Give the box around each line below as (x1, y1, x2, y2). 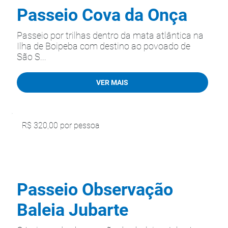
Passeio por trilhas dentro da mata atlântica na (17, 30, 204, 41)
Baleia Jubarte (17, 199, 128, 220)
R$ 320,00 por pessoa (22, 121, 99, 131)
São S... (17, 51, 46, 62)
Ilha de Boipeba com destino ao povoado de (17, 41, 190, 51)
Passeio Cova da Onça (17, 5, 187, 25)
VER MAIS (96, 78, 129, 87)
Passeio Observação (17, 179, 173, 199)
